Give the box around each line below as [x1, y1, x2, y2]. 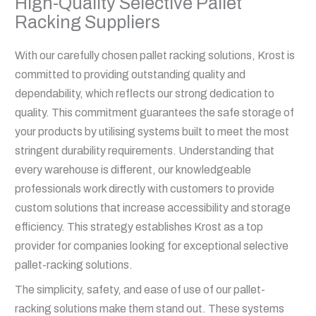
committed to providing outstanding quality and [14, 68, 245, 81]
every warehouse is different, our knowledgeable [14, 164, 251, 176]
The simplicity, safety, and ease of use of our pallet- [14, 284, 265, 296]
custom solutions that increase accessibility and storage [14, 202, 291, 214]
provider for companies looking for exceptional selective [14, 240, 288, 253]
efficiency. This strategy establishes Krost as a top [14, 221, 263, 233]
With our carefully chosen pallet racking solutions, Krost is [14, 49, 295, 62]
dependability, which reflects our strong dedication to [14, 87, 274, 100]
